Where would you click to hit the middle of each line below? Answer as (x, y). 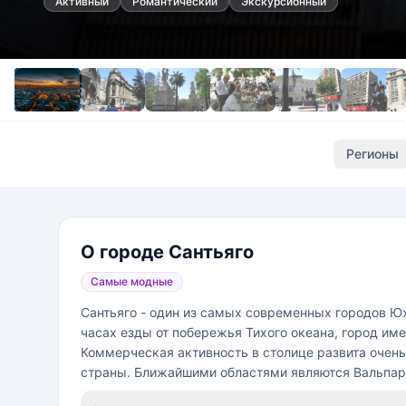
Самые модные (132, 281)
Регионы (372, 154)
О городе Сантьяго (167, 252)
